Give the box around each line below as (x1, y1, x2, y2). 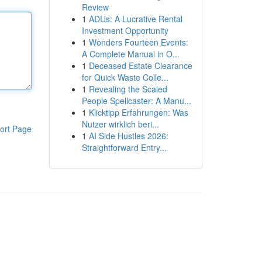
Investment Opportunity (81, 25, 168, 36)
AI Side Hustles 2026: (88, 130, 168, 142)
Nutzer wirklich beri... (81, 118, 159, 130)
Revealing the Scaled (88, 83, 167, 95)
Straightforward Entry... (81, 142, 167, 153)
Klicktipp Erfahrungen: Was (88, 106, 188, 118)
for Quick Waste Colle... (81, 71, 168, 83)
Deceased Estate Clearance (88, 60, 192, 71)
